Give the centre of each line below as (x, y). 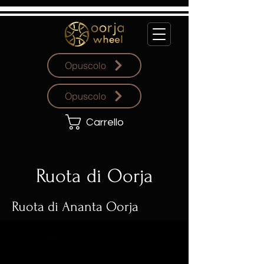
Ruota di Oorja (94, 176)
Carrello (105, 123)
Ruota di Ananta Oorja (75, 207)
